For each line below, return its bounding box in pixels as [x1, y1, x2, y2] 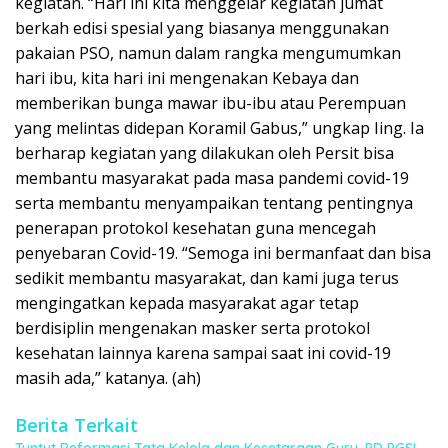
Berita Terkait [15, 412, 138, 437]
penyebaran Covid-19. [15, 241, 178, 264]
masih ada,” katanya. [15, 366, 172, 389]
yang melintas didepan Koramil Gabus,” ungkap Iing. [15, 116, 406, 139]
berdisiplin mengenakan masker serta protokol [15, 316, 370, 339]
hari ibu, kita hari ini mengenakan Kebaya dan [15, 66, 359, 89]
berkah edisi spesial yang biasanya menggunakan [15, 16, 389, 39]
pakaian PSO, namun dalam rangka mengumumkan [15, 41, 401, 64]
